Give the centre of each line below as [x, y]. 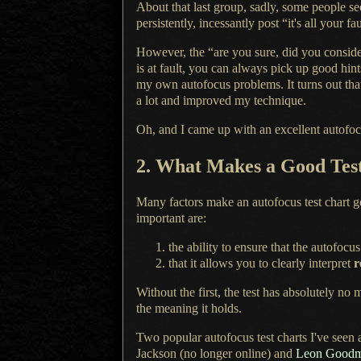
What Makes [211, 166]
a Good [296, 166]
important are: [171, 218]
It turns [305, 85]
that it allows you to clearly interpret [261, 263]
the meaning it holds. [189, 308]
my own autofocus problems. [212, 85]
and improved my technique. [232, 101]
